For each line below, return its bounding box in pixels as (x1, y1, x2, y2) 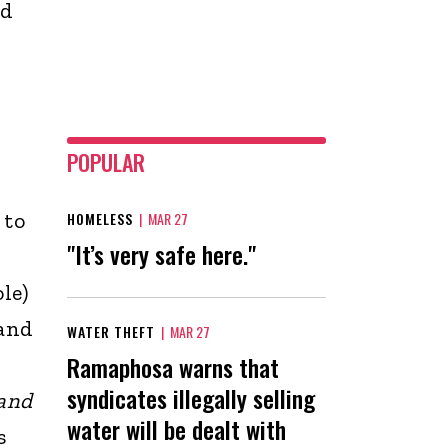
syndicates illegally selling (67, 379, 315, 416)
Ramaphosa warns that (67, 348, 279, 385)
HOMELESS (67, 207, 133, 229)
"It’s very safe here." (67, 235, 256, 272)
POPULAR (67, 145, 145, 178)
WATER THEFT (67, 320, 155, 342)
